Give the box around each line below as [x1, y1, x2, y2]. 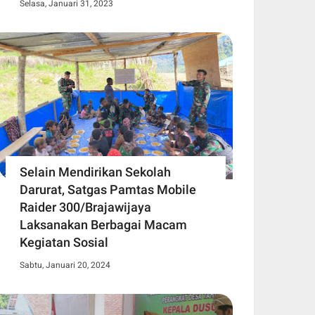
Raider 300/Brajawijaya [20, 199, 151, 214]
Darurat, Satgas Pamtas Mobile [20, 181, 196, 197]
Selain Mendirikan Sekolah [20, 164, 171, 179]
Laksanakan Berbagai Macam [20, 217, 187, 232]
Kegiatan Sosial [20, 234, 108, 250]
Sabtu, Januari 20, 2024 [20, 259, 110, 270]
